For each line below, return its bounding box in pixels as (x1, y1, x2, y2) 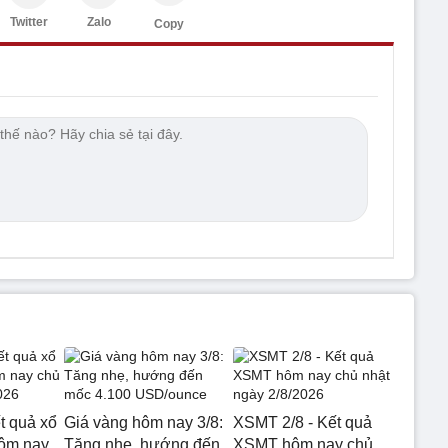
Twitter (10, 14, 48, 29)
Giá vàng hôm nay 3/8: (64, 413, 223, 431)
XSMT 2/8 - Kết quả (232, 413, 372, 431)
